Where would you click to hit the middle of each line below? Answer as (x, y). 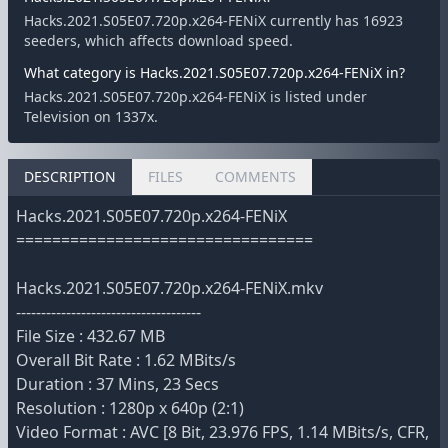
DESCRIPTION (70, 176)
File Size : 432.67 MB (90, 336)
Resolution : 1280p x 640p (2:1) (130, 408)
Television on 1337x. (91, 116)
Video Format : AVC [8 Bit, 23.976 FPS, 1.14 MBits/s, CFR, (222, 432)
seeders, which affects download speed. (158, 40)
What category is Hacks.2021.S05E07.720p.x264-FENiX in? (214, 72)
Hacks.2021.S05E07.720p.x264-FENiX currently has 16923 (213, 20)
